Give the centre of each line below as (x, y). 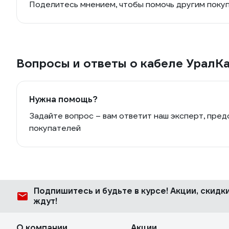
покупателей (55, 128)
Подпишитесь (64, 191)
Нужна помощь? (63, 99)
